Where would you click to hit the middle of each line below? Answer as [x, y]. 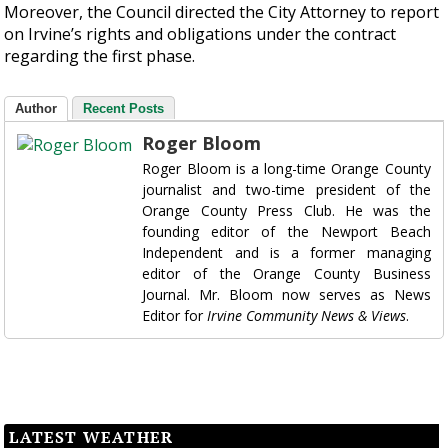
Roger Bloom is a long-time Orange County [286, 168]
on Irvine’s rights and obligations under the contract [200, 33]
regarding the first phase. [100, 55]
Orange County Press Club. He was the [286, 210]
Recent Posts [124, 108]
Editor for [175, 315]
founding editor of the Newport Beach [286, 231]
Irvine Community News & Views [307, 315]
